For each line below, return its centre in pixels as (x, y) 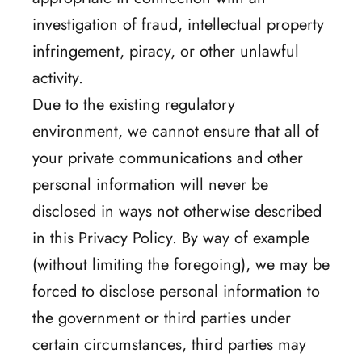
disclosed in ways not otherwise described (177, 211)
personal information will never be (150, 184)
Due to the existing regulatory (134, 104)
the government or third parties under (162, 318)
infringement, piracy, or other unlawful (166, 51)
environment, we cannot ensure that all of (176, 131)
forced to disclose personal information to (176, 291)
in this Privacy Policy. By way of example (171, 238)
